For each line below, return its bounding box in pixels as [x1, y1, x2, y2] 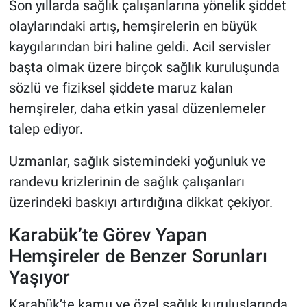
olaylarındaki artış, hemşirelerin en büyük [8, 18, 257, 35]
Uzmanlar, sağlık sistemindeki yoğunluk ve [8, 153, 266, 170]
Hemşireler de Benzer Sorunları [8, 245, 267, 267]
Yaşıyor [8, 267, 70, 288]
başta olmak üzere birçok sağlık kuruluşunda [8, 59, 280, 76]
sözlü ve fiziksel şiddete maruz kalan [8, 79, 233, 97]
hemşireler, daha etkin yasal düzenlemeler [8, 100, 266, 117]
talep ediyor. [8, 121, 83, 138]
